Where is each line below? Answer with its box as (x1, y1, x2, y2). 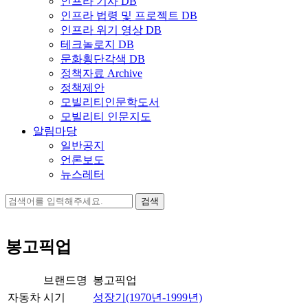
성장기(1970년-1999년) (93, 291, 202, 303)
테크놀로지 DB (60, 38, 134, 50)
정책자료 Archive (60, 67, 142, 79)
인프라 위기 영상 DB (60, 24, 162, 36)
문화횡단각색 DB (60, 53, 145, 65)
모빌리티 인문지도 (60, 111, 151, 122)
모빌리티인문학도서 (60, 96, 159, 108)
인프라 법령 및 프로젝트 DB (60, 10, 197, 21)
